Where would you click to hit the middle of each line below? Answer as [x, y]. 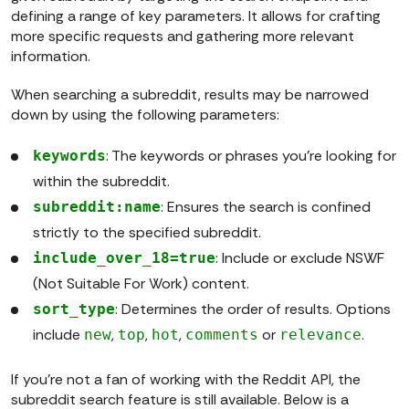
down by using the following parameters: [145, 115]
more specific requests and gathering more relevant [183, 37]
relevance [320, 335]
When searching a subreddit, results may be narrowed [190, 95]
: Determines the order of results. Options [253, 309]
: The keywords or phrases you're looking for [251, 156]
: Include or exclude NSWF [300, 258]
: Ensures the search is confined [266, 207]
